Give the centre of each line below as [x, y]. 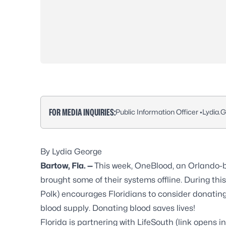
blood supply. [66, 208]
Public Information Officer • [159, 112]
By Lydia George [71, 151]
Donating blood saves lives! [144, 208]
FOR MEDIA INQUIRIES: [82, 112]
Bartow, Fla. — [67, 165]
